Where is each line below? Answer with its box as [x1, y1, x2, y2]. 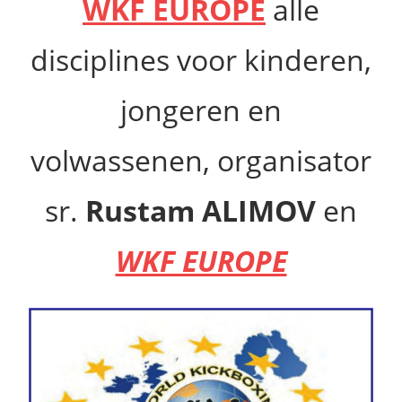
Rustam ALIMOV [85, 191, 316, 231]
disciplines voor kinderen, [31, 40, 371, 80]
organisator [217, 141, 371, 180]
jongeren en [120, 91, 282, 130]
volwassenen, [31, 141, 217, 180]
